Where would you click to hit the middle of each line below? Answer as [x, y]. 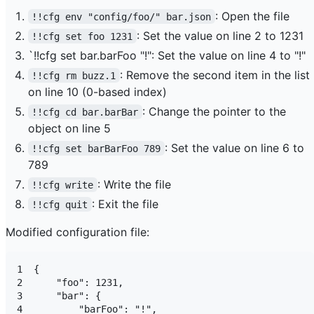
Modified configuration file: [77, 232]
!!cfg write [63, 185]
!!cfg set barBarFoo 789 [96, 148]
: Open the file [252, 16]
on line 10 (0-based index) [97, 91]
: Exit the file [125, 204]
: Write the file [134, 184]
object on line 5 [69, 128]
